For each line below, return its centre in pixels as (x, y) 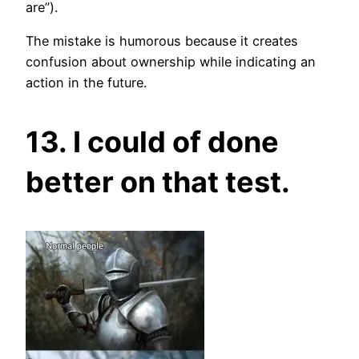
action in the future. (86, 83)
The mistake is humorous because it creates (162, 41)
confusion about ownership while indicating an (171, 62)
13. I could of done (152, 142)
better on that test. (158, 182)
